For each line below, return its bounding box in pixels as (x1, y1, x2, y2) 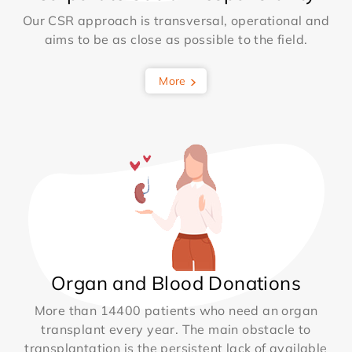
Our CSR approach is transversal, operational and (22, 13, 330, 29)
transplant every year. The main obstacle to (41, 321, 311, 338)
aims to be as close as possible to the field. (44, 31, 308, 48)
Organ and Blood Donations (51, 271, 301, 295)
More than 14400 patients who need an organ (34, 302, 318, 319)
